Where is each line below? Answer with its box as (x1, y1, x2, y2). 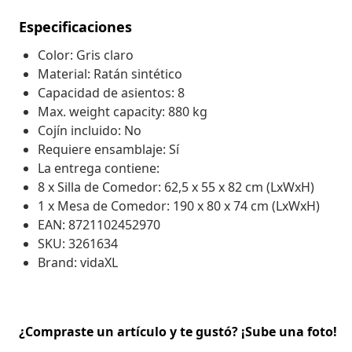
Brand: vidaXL (38, 253, 118, 271)
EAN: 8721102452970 (38, 215, 160, 233)
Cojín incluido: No (38, 121, 141, 139)
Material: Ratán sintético (38, 64, 182, 82)
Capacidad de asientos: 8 (38, 83, 185, 101)
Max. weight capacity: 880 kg (38, 102, 207, 120)
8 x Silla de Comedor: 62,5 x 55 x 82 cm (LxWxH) (38, 178, 314, 196)
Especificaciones (19, 16, 132, 36)
